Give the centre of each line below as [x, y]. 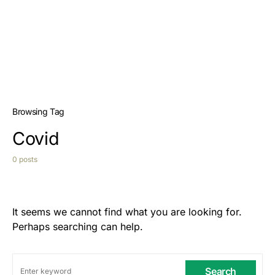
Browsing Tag [38, 111]
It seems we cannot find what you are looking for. [127, 212]
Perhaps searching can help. [78, 227]
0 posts [25, 159]
